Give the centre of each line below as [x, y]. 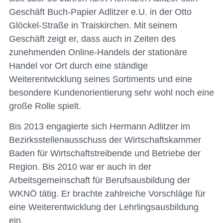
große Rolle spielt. [45, 106]
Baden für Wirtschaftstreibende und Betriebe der [105, 153]
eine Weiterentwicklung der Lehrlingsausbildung [104, 207]
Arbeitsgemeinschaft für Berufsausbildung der [100, 180]
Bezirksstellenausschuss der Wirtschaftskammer [105, 140]
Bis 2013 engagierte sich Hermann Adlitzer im [100, 126]
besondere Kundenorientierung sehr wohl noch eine [111, 92]
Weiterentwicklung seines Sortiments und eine [101, 79]
